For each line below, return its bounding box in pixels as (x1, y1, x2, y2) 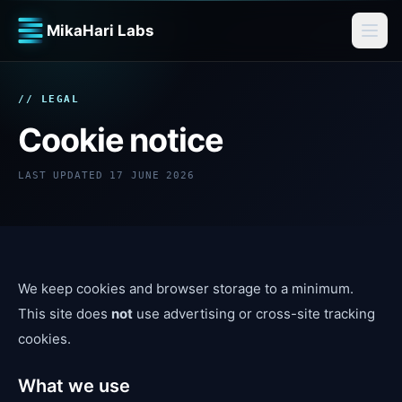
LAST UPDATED (18, 170, 110, 181)
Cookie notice (18, 120, 223, 160)
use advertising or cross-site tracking (133, 305, 375, 322)
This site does (18, 305, 111, 322)
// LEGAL (18, 93, 80, 105)
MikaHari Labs (47, 22, 153, 39)
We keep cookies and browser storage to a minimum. (18, 280, 354, 297)
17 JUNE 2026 (109, 170, 196, 181)
